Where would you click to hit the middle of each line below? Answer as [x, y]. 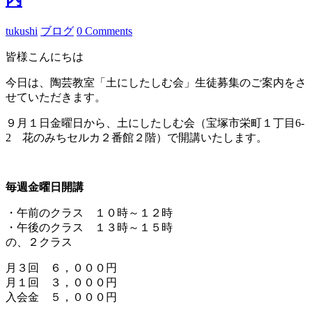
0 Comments [104, 31]
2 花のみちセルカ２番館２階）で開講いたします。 [136, 137]
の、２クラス [39, 242]
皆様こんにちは [50, 56]
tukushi [22, 31]
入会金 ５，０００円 [61, 297]
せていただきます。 [56, 97]
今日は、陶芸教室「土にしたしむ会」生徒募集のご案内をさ [156, 82]
